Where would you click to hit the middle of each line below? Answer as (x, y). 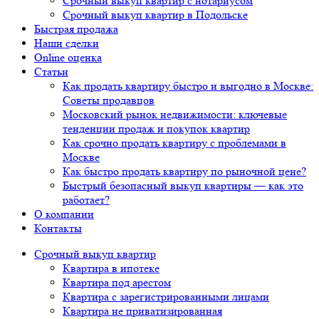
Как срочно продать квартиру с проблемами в (174, 142)
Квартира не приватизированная (142, 310)
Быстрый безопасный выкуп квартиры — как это (183, 185)
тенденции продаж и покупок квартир (156, 128)
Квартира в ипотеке (111, 268)
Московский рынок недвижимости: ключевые (175, 114)
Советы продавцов (109, 100)
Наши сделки (67, 43)
